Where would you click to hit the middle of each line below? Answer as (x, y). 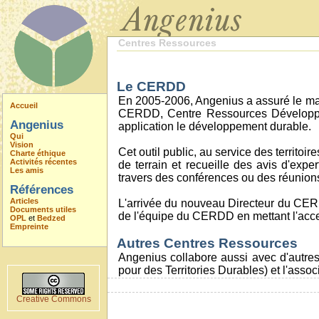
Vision (22, 145)
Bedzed (51, 218)
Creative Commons (53, 299)
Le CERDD (151, 87)
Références (42, 189)
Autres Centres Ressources (207, 243)
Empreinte (29, 226)
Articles (24, 201)
